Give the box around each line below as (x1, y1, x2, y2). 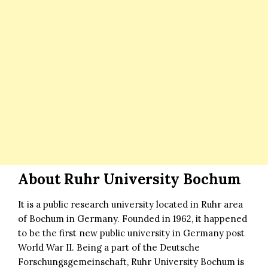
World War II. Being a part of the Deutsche (18, 241, 200, 253)
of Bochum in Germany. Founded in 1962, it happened (18, 212, 247, 224)
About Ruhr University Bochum (18, 169, 241, 188)
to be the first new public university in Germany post (18, 227, 245, 239)
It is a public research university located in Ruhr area (18, 198, 243, 210)
